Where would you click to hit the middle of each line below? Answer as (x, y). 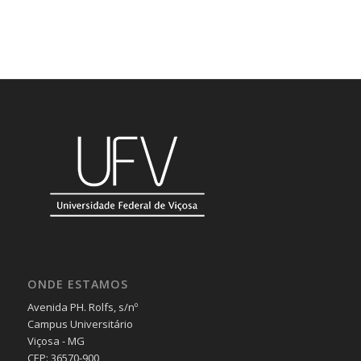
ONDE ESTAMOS (77, 284)
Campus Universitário (80, 324)
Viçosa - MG (56, 341)
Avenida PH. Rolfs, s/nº (82, 307)
